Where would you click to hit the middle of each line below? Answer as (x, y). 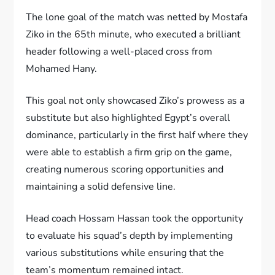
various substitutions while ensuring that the (125, 253)
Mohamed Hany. (62, 69)
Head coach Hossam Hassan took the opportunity (135, 219)
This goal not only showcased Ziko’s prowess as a (135, 101)
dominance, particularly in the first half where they (137, 135)
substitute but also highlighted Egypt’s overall (128, 118)
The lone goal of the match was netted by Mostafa (137, 17)
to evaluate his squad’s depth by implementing (130, 236)
